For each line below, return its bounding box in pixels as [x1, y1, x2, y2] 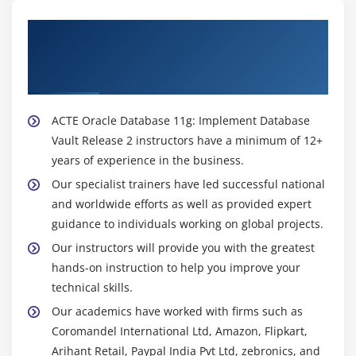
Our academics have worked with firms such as [52, 304, 303, 319]
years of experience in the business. [52, 153, 244, 168]
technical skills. [52, 280, 133, 296]
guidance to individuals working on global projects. [52, 216, 323, 232]
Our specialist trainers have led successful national [52, 176, 325, 192]
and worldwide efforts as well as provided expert [52, 196, 311, 212]
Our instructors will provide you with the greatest [52, 240, 315, 256]
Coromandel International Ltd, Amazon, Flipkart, [52, 323, 308, 339]
